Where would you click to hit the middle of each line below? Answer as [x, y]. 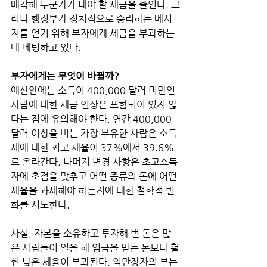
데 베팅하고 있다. [47, 47]
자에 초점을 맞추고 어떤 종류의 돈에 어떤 [95, 176]
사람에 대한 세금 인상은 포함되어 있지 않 [94, 104]
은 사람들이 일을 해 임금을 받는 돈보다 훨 [95, 247]
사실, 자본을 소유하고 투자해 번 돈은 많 [91, 233]
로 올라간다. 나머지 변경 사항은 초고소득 [94, 162]
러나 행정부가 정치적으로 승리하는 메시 [91, 18]
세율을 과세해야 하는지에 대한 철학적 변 [93, 190]
